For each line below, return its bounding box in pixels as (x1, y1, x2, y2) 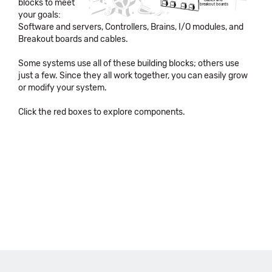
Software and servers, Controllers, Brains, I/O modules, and (18, 22, 243, 32)
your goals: (18, 10, 61, 20)
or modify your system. (18, 83, 107, 93)
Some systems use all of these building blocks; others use (18, 58, 239, 69)
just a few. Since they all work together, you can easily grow (18, 70, 248, 81)
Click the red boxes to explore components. (18, 107, 185, 117)
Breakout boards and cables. (18, 34, 128, 44)
